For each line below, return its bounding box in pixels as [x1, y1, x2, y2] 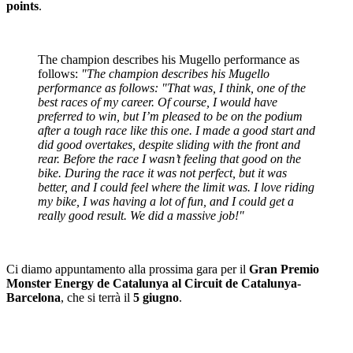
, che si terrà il [61, 291, 133, 305]
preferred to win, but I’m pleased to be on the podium [38, 110, 303, 124]
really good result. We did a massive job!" [38, 209, 244, 223]
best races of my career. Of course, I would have [38, 95, 277, 110]
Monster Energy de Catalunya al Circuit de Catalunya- [6, 277, 301, 291]
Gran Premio [249, 262, 319, 277]
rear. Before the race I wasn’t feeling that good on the [38, 152, 301, 166]
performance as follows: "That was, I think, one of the [38, 81, 306, 95]
